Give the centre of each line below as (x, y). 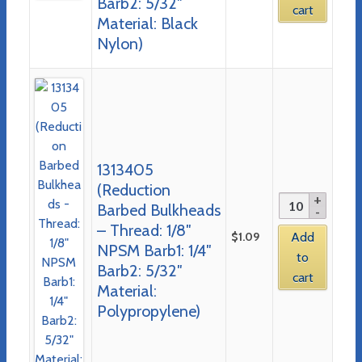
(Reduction (133, 189)
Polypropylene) (148, 311)
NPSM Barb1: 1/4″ (154, 250)
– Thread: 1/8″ (144, 230)
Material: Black (147, 23)
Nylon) (120, 43)
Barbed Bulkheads (158, 210)
